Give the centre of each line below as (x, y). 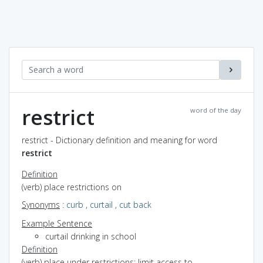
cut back (135, 204)
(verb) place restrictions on (72, 187)
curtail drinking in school (91, 236)
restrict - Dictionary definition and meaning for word (119, 140)
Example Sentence (57, 223)
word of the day (216, 110)
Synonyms (41, 204)
